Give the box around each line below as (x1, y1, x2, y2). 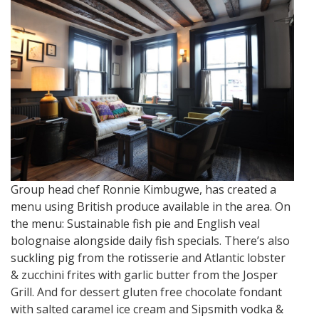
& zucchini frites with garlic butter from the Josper (11, 266, 278, 283)
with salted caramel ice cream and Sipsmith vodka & (11, 300, 283, 317)
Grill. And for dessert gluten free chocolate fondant (11, 283, 282, 300)
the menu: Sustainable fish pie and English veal (11, 215, 260, 231)
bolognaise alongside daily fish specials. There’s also (11, 232, 290, 249)
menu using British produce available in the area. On (11, 198, 291, 214)
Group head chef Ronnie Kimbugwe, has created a (11, 181, 276, 197)
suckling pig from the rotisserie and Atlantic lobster (11, 249, 286, 266)
